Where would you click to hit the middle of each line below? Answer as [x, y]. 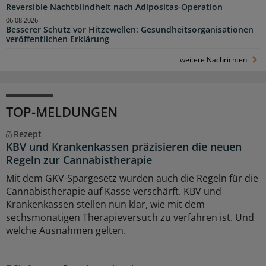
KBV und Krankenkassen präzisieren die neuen [124, 146]
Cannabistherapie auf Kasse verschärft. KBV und [114, 191]
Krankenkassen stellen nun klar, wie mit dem [105, 204]
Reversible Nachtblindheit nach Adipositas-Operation [114, 7]
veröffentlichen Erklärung [58, 39]
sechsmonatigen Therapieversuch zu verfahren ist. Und [130, 217]
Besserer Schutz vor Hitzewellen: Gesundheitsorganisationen [130, 29]
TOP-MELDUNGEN [62, 111]
